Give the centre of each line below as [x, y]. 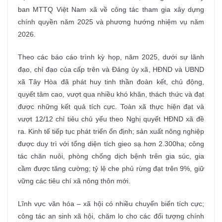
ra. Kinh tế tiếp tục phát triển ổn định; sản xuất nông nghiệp [111, 132]
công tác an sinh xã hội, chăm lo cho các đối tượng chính [111, 216]
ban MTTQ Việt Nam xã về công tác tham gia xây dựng [111, 10]
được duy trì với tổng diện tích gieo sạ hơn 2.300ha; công [111, 144]
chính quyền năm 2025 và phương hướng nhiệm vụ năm [111, 22]
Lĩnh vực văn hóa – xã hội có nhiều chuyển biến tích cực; [111, 204]
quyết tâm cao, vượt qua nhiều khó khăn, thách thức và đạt [111, 94]
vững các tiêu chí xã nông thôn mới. [74, 181]
